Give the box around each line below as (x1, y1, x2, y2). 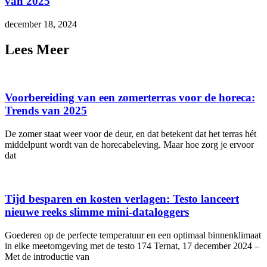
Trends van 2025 (5, 104, 87, 117)
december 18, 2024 (5, 18, 77, 29)
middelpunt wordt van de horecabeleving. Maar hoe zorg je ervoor (5, 139, 254, 150)
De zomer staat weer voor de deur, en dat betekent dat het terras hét (5, 129, 256, 139)
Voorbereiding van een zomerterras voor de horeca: (5, 91, 255, 104)
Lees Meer (5, 41, 70, 57)
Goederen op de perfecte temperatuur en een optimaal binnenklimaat (5, 229, 261, 240)
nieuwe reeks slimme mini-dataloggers (5, 205, 189, 218)
